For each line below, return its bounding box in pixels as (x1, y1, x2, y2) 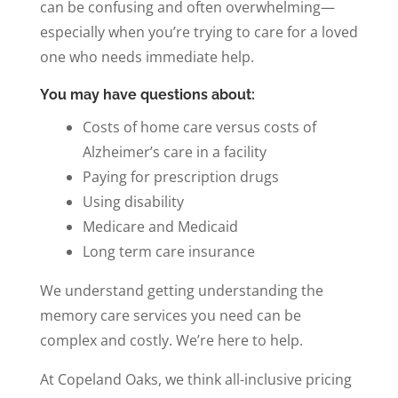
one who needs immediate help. (39, 46, 254, 67)
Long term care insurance (82, 241, 255, 261)
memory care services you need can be (39, 305, 301, 325)
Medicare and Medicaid (82, 216, 238, 236)
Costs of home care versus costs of (82, 116, 316, 137)
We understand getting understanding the (39, 280, 323, 300)
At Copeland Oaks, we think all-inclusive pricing (39, 369, 352, 389)
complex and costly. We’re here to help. (39, 330, 303, 350)
